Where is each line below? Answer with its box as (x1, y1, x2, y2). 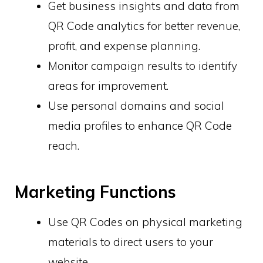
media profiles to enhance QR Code (48, 118, 232, 133)
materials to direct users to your (48, 235, 213, 249)
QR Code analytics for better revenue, (48, 18, 240, 33)
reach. (48, 138, 79, 153)
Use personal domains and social (48, 98, 224, 113)
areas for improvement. (48, 78, 168, 93)
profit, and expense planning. (48, 38, 200, 53)
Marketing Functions (15, 181, 176, 203)
